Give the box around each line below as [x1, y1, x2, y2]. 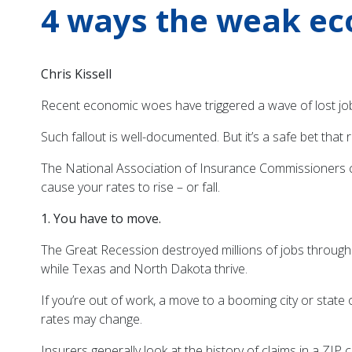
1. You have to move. [41, 210, 162, 228]
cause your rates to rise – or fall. [41, 178, 221, 196]
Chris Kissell [41, 65, 112, 83]
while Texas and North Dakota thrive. [41, 260, 251, 278]
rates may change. [41, 310, 146, 328]
